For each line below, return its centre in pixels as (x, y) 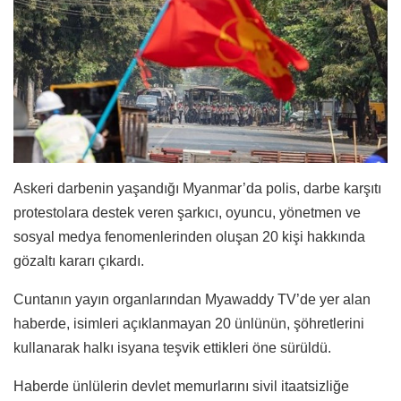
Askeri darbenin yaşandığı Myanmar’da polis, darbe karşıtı (197, 188)
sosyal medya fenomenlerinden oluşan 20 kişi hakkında (189, 236)
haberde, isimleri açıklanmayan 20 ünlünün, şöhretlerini (189, 323)
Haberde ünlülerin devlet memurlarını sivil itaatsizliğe (181, 386)
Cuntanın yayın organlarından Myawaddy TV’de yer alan (192, 299)
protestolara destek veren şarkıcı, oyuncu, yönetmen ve (187, 212)
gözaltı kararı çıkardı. (79, 260)
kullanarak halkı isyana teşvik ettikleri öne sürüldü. (172, 347)
